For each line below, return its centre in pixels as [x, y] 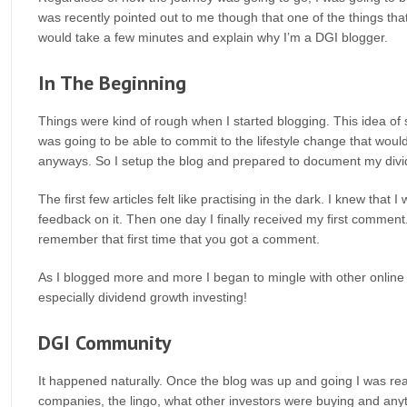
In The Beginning [112, 83]
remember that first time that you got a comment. [179, 239]
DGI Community [105, 342]
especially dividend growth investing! [143, 297]
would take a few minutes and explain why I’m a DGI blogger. [213, 37]
